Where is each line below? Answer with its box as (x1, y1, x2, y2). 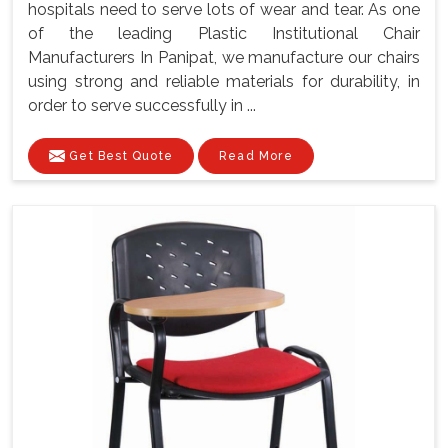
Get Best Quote (65, 148, 173, 163)
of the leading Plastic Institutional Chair (28, 23, 420, 43)
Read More (219, 148, 293, 163)
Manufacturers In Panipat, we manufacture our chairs (28, 47, 420, 67)
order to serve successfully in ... (28, 95, 256, 115)
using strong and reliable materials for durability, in (28, 71, 420, 91)
